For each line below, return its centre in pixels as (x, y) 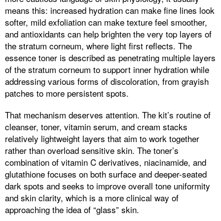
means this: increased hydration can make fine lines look (110, 10)
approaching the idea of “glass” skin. (72, 210)
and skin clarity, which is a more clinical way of (92, 198)
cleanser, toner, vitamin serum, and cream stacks (96, 127)
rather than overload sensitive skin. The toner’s (92, 150)
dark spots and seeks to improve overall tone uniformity (108, 186)
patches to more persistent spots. (67, 93)
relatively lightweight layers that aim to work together (102, 139)
